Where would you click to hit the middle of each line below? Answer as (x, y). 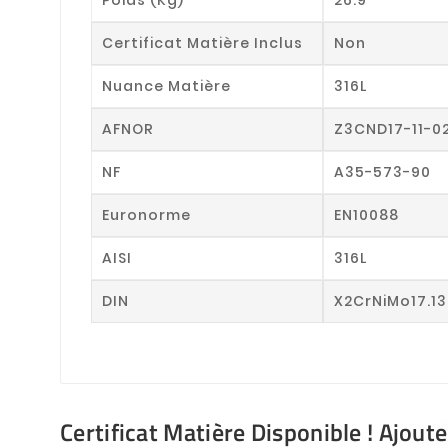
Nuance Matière (166, 85)
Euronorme (146, 214)
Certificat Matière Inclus (202, 42)
